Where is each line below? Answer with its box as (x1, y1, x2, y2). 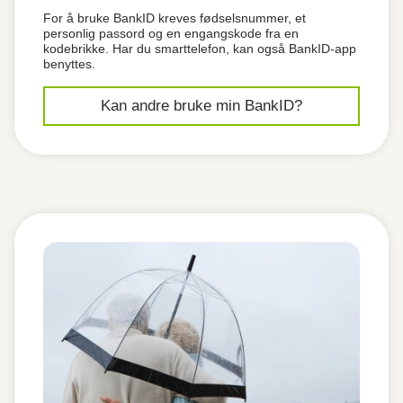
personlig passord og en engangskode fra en (43, 26, 299, 40)
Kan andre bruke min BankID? (101, 97, 302, 114)
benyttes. (43, 57, 99, 71)
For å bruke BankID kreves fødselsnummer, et (43, 11, 306, 25)
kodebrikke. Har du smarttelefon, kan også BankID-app (43, 41, 356, 56)
